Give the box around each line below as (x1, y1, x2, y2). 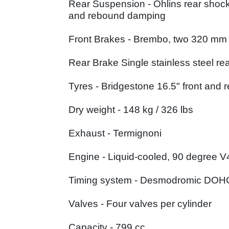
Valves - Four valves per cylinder (68, 198, 212, 210)
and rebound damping (68, 10, 166, 21)
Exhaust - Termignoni (68, 128, 162, 139)
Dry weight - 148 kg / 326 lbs (68, 104, 193, 116)
